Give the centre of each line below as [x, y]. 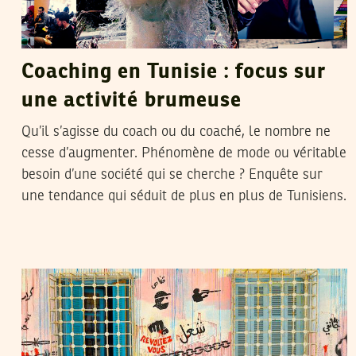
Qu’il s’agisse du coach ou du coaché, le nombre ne [176, 132]
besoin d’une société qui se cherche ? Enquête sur [172, 174]
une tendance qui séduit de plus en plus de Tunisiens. [184, 196]
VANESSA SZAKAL [133, 252]
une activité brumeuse [132, 101]
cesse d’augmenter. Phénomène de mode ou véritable [184, 153]
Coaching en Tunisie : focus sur [174, 72]
